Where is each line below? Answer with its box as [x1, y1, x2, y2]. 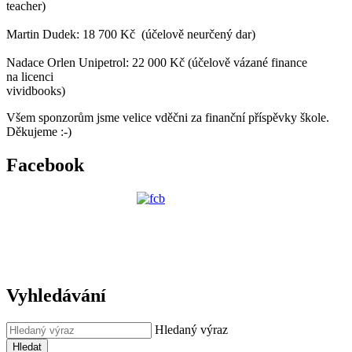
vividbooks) [6, 83, 65, 97]
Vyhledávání [6, 285, 106, 306]
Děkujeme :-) [6, 124, 71, 138]
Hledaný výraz [155, 323, 228, 337]
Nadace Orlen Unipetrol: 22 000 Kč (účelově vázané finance [6, 55, 307, 69]
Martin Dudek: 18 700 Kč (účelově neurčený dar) [6, 27, 255, 41]
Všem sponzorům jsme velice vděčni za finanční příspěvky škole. [6, 110, 329, 124]
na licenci [6, 69, 53, 83]
